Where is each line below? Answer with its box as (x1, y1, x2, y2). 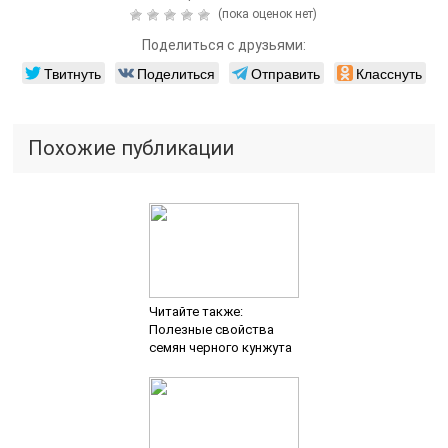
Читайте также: (148, 304, 243, 320)
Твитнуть (43, 63, 101, 84)
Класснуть (355, 63, 422, 84)
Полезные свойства (148, 322, 274, 338)
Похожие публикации (28, 136, 235, 161)
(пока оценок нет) (215, 7, 318, 22)
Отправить (250, 63, 320, 84)
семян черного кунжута (148, 340, 292, 356)
